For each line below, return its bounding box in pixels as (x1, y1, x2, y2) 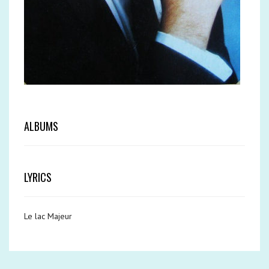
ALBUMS (24, 118, 58, 134)
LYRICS (24, 169, 52, 185)
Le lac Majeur (24, 211, 72, 222)
